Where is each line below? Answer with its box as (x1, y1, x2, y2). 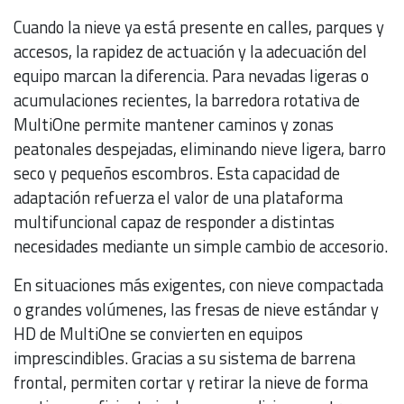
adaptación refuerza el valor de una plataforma (14, 184, 343, 210)
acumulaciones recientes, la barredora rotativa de (14, 87, 360, 113)
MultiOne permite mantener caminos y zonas (14, 111, 334, 137)
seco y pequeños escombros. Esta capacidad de (14, 160, 340, 186)
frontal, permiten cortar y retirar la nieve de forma (14, 369, 368, 395)
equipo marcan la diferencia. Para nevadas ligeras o (14, 62, 369, 88)
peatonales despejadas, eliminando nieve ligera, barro (14, 135, 386, 161)
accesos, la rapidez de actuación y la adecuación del (14, 38, 367, 64)
